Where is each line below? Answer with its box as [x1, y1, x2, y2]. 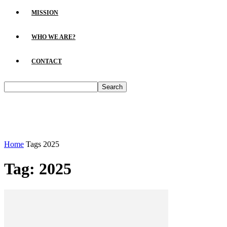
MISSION [31, 9, 58, 16]
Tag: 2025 [4, 160, 71, 178]
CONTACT [31, 58, 62, 65]
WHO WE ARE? [31, 33, 75, 41]
